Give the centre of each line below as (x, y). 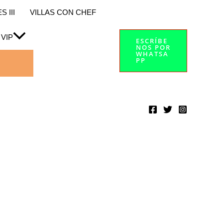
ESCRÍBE (152, 41)
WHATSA (152, 54)
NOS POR (153, 48)
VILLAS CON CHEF (63, 12)
